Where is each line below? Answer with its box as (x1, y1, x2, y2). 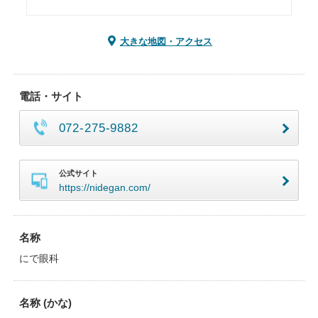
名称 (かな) (18, 297, 72, 309)
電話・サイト (18, 90, 83, 102)
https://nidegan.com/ (58, 182, 150, 193)
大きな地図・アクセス (120, 36, 212, 47)
